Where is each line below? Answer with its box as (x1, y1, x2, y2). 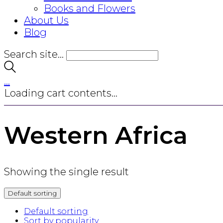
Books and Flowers (44, 2, 135, 14)
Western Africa (4, 121, 188, 150)
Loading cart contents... (4, 87, 117, 99)
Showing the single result (4, 166, 129, 178)
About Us (24, 14, 69, 26)
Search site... (4, 48, 64, 60)
